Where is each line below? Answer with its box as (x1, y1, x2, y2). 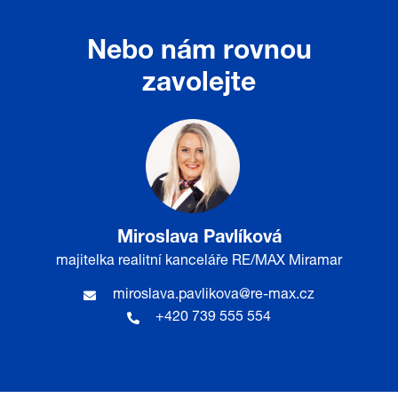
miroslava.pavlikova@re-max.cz (112, 289, 314, 304)
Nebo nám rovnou (86, 39, 312, 67)
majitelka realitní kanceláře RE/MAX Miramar (56, 254, 342, 269)
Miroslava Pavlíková (116, 230, 282, 249)
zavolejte (142, 71, 256, 99)
